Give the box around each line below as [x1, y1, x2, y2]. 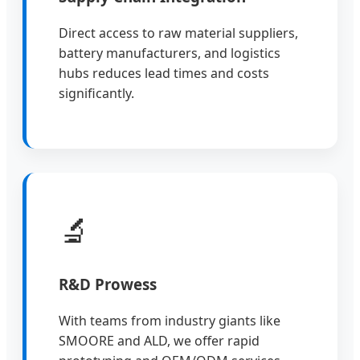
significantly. [59, 84, 134, 102]
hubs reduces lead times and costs [59, 63, 269, 82]
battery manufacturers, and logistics [59, 43, 280, 62]
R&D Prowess [59, 273, 157, 294]
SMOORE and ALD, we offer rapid [59, 331, 260, 350]
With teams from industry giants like [59, 311, 280, 329]
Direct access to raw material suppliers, [59, 23, 298, 42]
